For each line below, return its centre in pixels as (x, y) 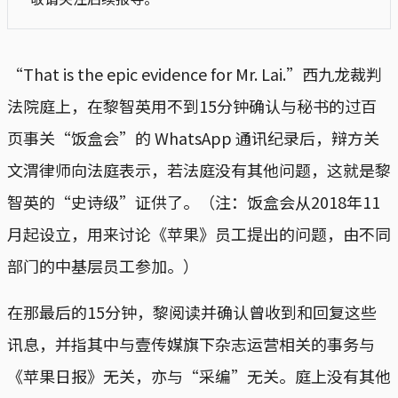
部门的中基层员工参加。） (103, 266)
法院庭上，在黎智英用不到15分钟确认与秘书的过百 (192, 106)
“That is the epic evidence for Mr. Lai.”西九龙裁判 (195, 74)
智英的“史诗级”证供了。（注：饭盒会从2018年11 (194, 202)
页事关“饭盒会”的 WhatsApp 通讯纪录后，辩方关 (193, 138)
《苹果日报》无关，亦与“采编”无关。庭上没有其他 (199, 376)
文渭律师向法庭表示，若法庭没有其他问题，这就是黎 (199, 170)
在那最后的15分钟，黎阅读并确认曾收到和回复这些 (192, 312)
